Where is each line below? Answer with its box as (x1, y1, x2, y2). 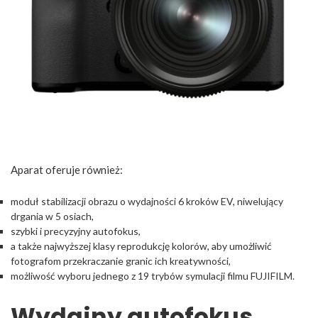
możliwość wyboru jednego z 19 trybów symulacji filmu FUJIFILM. (11, 269, 295, 282)
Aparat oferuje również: (11, 163, 123, 177)
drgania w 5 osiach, (11, 209, 94, 222)
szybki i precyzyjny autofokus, (11, 224, 141, 237)
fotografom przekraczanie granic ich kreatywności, (11, 254, 231, 267)
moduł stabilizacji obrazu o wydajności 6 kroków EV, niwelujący (11, 194, 283, 207)
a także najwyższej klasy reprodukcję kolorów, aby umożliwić (11, 239, 272, 252)
